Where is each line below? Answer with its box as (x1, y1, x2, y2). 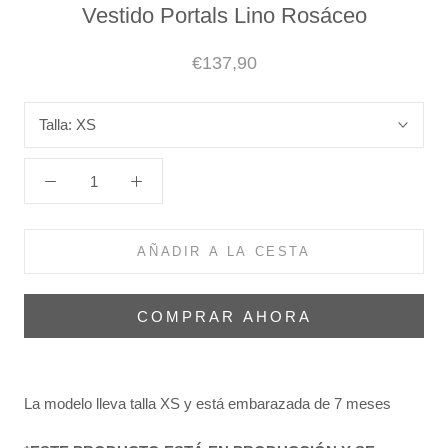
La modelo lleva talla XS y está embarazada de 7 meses (24, 395, 391, 413)
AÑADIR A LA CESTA (137, 244, 311, 260)
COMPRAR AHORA (136, 308, 312, 326)
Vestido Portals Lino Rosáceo (81, 3, 367, 29)
